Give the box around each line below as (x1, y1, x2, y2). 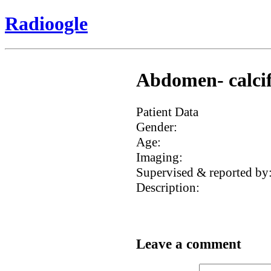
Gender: (135, 119, 177, 134)
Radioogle (5, 13, 88, 35)
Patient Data (135, 104, 198, 119)
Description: (135, 180, 200, 195)
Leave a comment (135, 237, 241, 252)
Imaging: (135, 149, 183, 165)
